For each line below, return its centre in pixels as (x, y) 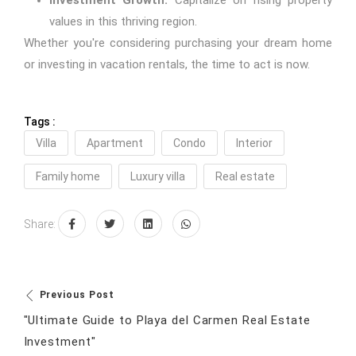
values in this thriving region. (123, 22)
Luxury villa (157, 177)
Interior (254, 143)
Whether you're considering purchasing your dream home (178, 43)
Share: (39, 224)
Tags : (39, 122)
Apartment (114, 143)
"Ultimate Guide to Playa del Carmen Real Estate (167, 321)
